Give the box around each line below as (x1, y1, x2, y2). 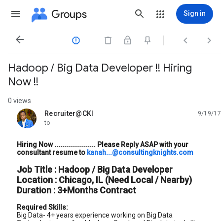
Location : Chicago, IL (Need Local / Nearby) (17, 175, 192, 185)
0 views (8, 97, 31, 105)
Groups (51, 7, 87, 21)
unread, (44, 113, 68, 121)
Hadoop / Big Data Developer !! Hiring (8, 61, 192, 74)
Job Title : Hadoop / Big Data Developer (17, 164, 173, 175)
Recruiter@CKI (44, 110, 94, 117)
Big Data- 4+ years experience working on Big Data (17, 211, 173, 219)
